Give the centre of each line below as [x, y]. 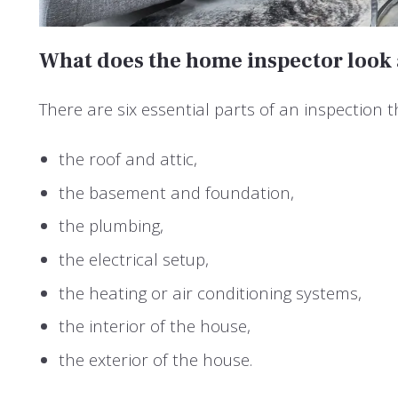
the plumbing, [113, 226]
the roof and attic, [130, 159]
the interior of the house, [157, 326]
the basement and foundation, [179, 192]
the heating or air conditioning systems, [212, 292]
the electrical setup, [136, 259]
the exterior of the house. [155, 359]
